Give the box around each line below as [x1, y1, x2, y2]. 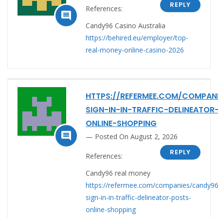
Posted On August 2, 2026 [95, 131, 178, 141]
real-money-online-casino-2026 [86, 45, 184, 54]
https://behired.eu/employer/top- [86, 33, 188, 42]
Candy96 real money [86, 168, 150, 178]
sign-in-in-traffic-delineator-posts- [86, 192, 191, 202]
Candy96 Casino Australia [86, 20, 165, 30]
